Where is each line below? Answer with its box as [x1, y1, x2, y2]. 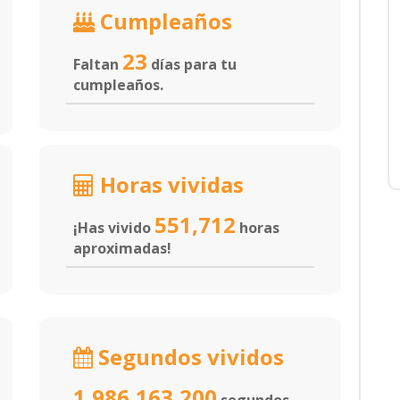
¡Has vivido [73, 218, 154, 237]
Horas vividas [95, 170, 244, 199]
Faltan [73, 54, 122, 74]
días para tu [147, 54, 237, 74]
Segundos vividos [93, 342, 284, 371]
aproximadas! [73, 238, 171, 258]
